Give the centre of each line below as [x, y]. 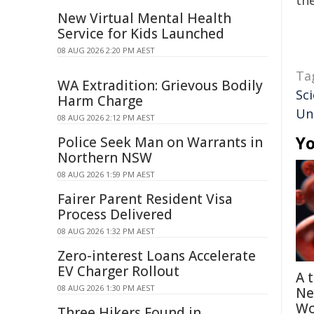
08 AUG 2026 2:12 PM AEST [106, 117]
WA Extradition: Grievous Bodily [160, 86]
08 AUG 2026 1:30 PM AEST [106, 288]
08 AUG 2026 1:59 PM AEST [106, 174]
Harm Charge [100, 101]
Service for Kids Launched [141, 34]
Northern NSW [105, 158]
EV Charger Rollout [118, 271]
